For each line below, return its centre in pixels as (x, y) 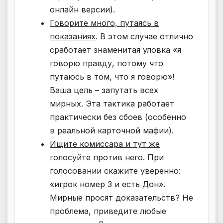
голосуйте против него (96, 157)
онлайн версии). (82, 9)
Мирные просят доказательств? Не (121, 197)
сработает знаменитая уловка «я (115, 50)
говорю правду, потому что (107, 63)
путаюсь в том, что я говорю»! (112, 76)
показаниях (73, 36)
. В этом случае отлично (144, 36)
